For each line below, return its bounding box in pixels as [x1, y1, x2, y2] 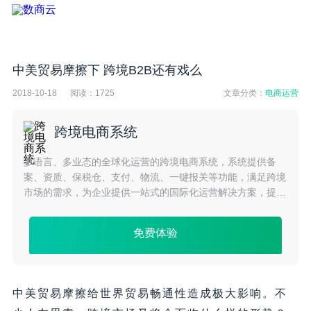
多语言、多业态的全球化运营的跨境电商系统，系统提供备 [23, 156, 276, 168]
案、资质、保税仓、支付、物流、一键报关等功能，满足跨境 [23, 171, 286, 183]
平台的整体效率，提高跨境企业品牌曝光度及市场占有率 [23, 202, 267, 214]
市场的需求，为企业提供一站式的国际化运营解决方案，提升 [23, 187, 286, 199]
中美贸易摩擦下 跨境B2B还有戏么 [12, 63, 202, 78]
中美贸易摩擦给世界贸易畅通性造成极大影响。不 [12, 287, 287, 300]
